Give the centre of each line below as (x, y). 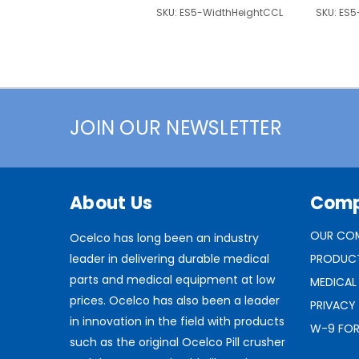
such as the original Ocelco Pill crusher (177, 343)
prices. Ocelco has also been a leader (175, 301)
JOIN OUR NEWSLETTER (176, 128)
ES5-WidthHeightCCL (231, 13)
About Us (111, 204)
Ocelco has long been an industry (164, 238)
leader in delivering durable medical (169, 259)
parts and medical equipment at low (172, 280)
